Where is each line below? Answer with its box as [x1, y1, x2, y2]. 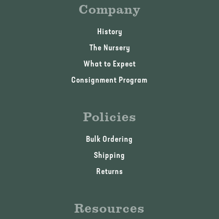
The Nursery [89, 44, 130, 53]
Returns [96, 168, 123, 176]
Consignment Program [71, 77, 148, 85]
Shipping [94, 152, 125, 160]
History [97, 28, 122, 37]
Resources [74, 199, 145, 217]
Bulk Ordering [86, 136, 133, 144]
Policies [83, 108, 136, 126]
